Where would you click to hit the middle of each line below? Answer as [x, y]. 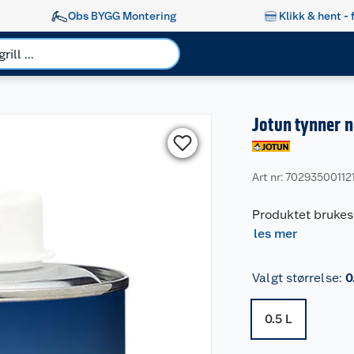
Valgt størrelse [296, 278]
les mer [276, 233]
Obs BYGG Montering [122, 15]
